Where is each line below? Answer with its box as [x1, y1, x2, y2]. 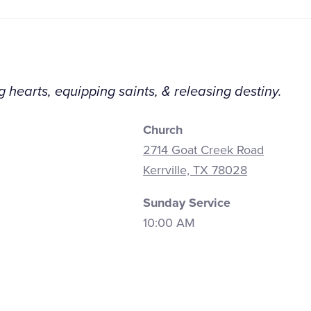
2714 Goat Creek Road [143, 142, 264, 158]
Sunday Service [143, 194, 231, 210]
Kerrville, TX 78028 [143, 162, 248, 178]
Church [143, 121, 183, 137]
